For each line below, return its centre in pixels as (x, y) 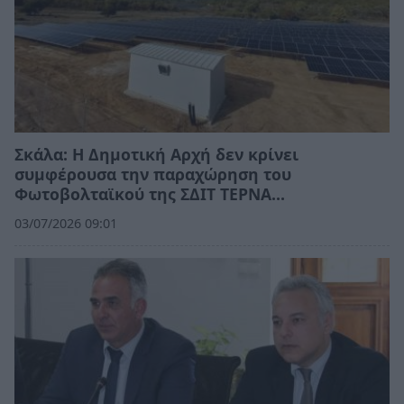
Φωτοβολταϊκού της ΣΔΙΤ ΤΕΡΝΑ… (150, 194)
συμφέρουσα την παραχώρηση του (153, 174)
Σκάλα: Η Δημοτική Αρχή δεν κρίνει (156, 154)
